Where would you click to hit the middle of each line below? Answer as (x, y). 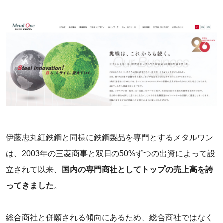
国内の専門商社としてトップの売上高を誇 (137, 169)
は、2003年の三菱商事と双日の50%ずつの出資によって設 (111, 153)
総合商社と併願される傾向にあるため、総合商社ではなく (110, 217)
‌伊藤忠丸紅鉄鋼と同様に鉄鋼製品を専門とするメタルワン (110, 137)
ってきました (30, 185)
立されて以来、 (34, 169)
